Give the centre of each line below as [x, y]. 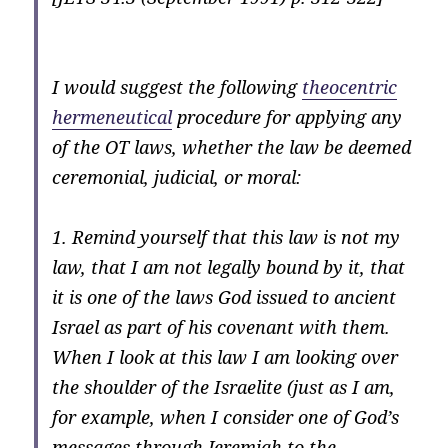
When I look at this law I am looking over [225, 357]
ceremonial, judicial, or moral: [177, 177]
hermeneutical [112, 117]
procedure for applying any [287, 117]
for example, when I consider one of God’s [226, 417]
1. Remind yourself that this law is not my [226, 237]
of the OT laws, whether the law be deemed [232, 147]
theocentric [350, 87]
